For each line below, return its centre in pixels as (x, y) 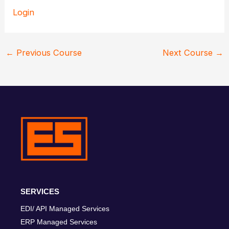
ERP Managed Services (59, 222)
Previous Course (48, 53)
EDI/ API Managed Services (65, 208)
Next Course (189, 53)
